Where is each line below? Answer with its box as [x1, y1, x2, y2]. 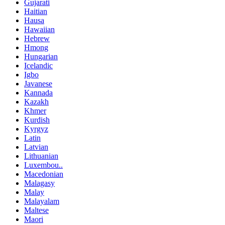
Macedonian [24, 169, 63, 178]
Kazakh [24, 97, 49, 106]
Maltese [24, 205, 49, 214]
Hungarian [24, 52, 58, 61]
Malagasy [24, 178, 55, 187]
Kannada [24, 88, 53, 97]
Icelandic [24, 61, 53, 70]
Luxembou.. [24, 160, 63, 169]
